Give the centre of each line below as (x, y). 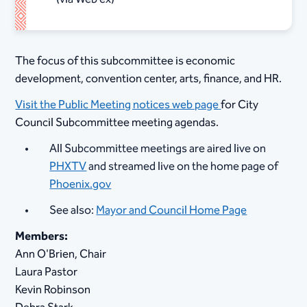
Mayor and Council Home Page (172, 210)
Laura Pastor (47, 272)
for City (240, 105)
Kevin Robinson (53, 290)
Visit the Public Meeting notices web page (117, 105)
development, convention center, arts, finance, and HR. (149, 79)
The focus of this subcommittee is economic (125, 61)
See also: (73, 210)
